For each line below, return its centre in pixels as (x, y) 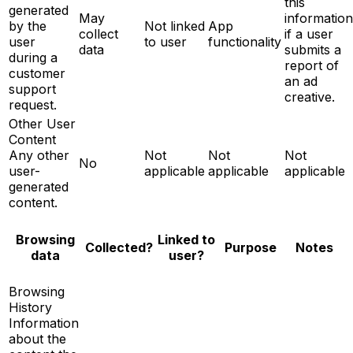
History (30, 307)
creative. (310, 97)
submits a (313, 49)
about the (37, 338)
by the (28, 26)
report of (312, 65)
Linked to (186, 239)
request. (33, 104)
